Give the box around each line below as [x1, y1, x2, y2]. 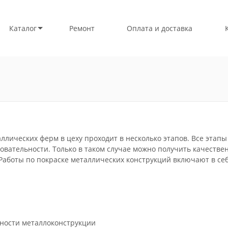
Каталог [9, 23, 37, 33]
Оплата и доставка [127, 23, 193, 33]
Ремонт [69, 23, 95, 33]
